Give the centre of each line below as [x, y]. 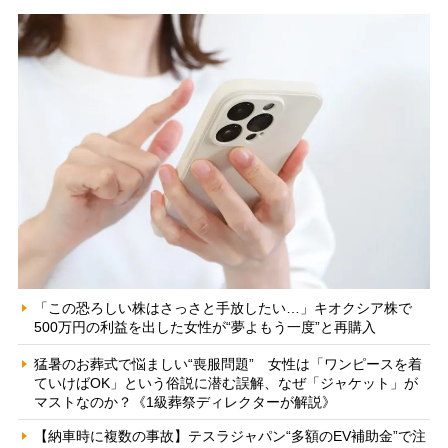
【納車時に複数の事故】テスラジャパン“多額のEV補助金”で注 [229, 435]
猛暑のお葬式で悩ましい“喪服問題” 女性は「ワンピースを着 [227, 363]
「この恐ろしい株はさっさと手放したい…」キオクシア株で [222, 307]
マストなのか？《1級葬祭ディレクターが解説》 [184, 401]
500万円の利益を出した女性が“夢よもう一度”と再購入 [204, 326]
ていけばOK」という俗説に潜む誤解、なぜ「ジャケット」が [225, 382]
